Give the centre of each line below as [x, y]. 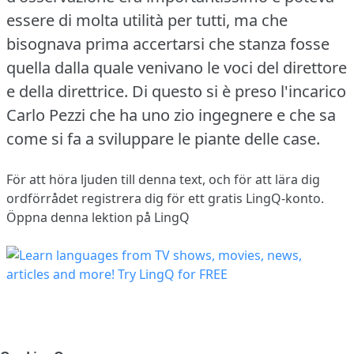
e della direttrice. [67, 91]
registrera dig [122, 198]
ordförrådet [44, 198]
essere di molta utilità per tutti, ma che [147, 20]
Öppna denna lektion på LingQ [98, 217]
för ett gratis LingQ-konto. [244, 198]
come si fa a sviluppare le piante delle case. [163, 138]
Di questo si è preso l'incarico [239, 91]
